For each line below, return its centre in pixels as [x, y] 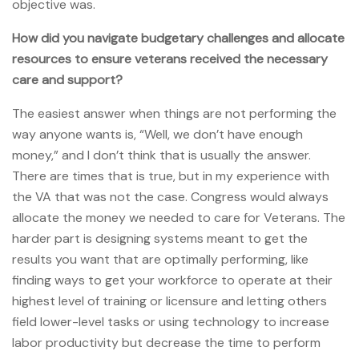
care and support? [67, 79]
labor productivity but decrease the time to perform [166, 342]
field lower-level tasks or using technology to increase [171, 321]
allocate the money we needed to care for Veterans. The [179, 217]
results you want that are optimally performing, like [160, 259]
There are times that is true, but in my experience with [171, 175]
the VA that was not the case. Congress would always [170, 196]
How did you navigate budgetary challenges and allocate [178, 38]
